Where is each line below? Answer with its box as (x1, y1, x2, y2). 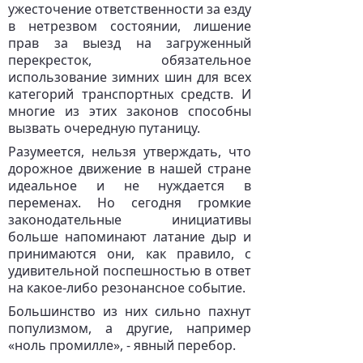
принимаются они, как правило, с (8, 245, 251, 263)
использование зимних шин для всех (8, 68, 251, 86)
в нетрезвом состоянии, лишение (8, 17, 251, 35)
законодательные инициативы (8, 211, 251, 228)
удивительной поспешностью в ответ (8, 262, 251, 280)
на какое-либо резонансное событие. (8, 279, 246, 297)
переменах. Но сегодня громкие (8, 194, 251, 211)
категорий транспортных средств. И (8, 85, 251, 103)
